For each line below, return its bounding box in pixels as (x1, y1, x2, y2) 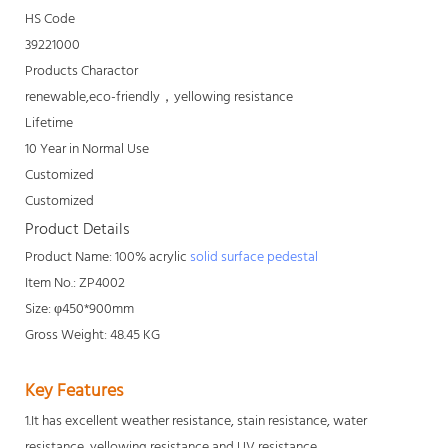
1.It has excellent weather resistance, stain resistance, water (25, 409, 367, 433)
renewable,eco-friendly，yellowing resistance (25, 85, 293, 109)
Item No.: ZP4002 (25, 271, 125, 295)
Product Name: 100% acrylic (25, 245, 190, 269)
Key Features (25, 376, 123, 406)
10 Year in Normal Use (25, 137, 149, 161)
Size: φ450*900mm (25, 297, 137, 321)
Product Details (25, 216, 130, 243)
